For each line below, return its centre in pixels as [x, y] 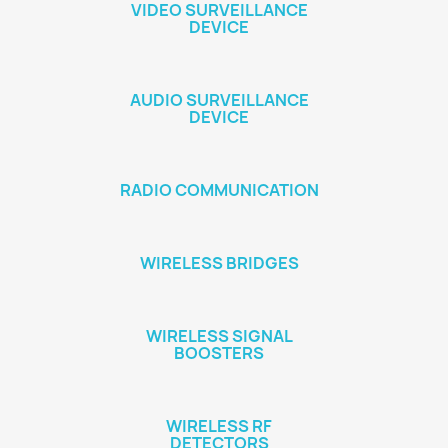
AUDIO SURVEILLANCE [219, 100]
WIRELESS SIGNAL [219, 336]
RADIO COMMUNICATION [219, 190]
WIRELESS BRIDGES [219, 263]
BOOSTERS [219, 353]
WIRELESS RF [219, 426]
